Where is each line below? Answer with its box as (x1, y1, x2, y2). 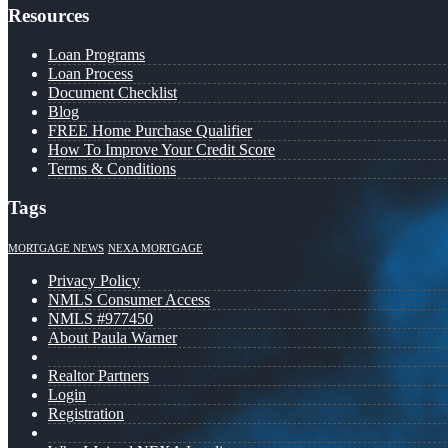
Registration (48, 405, 124, 423)
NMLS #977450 (48, 310, 153, 328)
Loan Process (48, 64, 133, 82)
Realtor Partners (48, 367, 149, 385)
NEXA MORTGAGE (108, 243, 203, 255)
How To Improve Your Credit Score (48, 140, 275, 158)
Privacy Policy (48, 272, 140, 290)
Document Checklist (48, 83, 177, 101)
